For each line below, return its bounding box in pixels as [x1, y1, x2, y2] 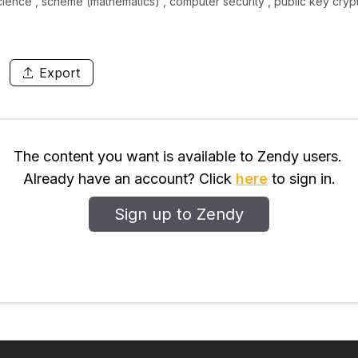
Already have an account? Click [22, 170, 236, 187]
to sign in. [267, 170, 336, 187]
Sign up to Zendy [114, 205, 244, 224]
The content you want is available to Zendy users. [13, 148, 342, 165]
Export [39, 65, 80, 81]
